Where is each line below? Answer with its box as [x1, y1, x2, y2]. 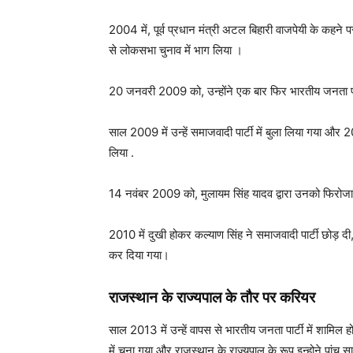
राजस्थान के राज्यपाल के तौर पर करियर [109, 288, 315, 307]
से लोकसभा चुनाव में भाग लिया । [109, 43, 243, 58]
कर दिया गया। [109, 247, 169, 262]
